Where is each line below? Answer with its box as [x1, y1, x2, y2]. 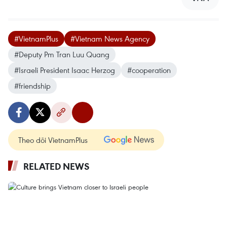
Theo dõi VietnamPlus [18, 135, 88, 145]
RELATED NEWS [23, 160, 90, 173]
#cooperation [127, 65, 171, 75]
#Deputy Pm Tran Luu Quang [14, 49, 109, 60]
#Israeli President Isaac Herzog [14, 65, 115, 75]
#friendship [14, 81, 51, 91]
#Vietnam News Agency [70, 33, 149, 44]
